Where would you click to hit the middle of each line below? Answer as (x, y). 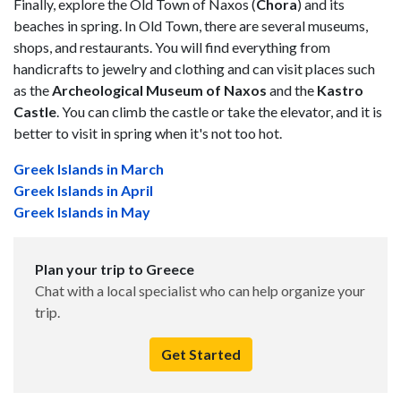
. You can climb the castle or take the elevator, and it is (219, 112)
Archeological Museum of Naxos (159, 90)
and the (290, 90)
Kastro (339, 90)
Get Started (200, 354)
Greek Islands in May (82, 212)
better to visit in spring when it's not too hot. (149, 133)
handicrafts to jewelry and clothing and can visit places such (194, 69)
